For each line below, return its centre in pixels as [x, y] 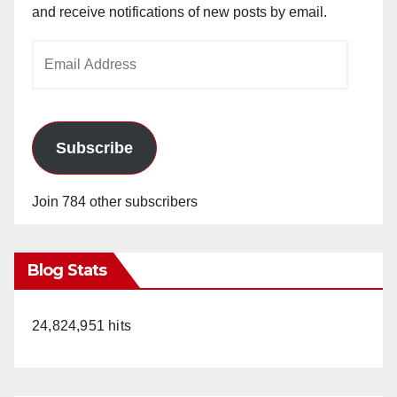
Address [57, 79]
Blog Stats [67, 271]
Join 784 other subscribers [115, 202]
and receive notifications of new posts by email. [179, 12]
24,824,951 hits [82, 326]
